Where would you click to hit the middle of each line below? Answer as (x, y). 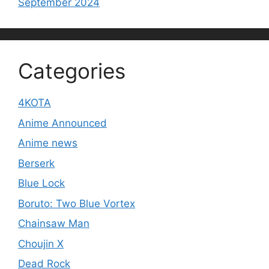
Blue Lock (41, 183)
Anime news (48, 143)
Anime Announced (62, 123)
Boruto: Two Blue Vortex (77, 203)
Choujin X (41, 243)
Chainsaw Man (54, 224)
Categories (72, 71)
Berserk (36, 163)
